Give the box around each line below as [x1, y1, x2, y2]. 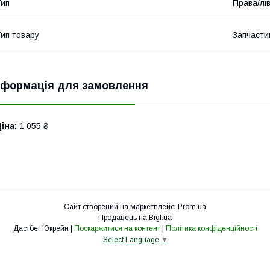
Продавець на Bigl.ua [98, 213, 172, 222]
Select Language [102, 235, 159, 244]
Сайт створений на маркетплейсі [64, 202, 178, 211]
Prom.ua [178, 202, 206, 211]
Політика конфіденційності [165, 224, 257, 233]
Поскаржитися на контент [74, 224, 160, 233]
